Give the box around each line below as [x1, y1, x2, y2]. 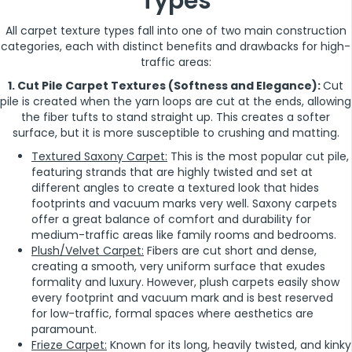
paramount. [31, 321, 97, 338]
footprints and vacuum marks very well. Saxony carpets [31, 196, 337, 212]
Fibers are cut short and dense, [144, 243, 317, 259]
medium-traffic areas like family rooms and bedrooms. [31, 227, 336, 244]
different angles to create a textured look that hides [31, 180, 319, 196]
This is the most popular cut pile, [167, 148, 349, 165]
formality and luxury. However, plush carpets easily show [31, 274, 339, 291]
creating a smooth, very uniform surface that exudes [31, 258, 325, 275]
